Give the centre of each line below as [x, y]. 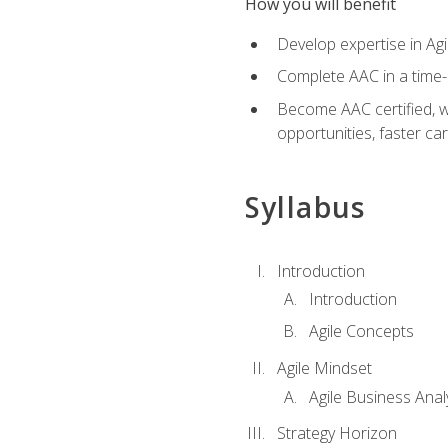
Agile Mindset [324, 368]
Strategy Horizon [336, 433]
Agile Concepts [361, 331]
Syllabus [305, 207]
